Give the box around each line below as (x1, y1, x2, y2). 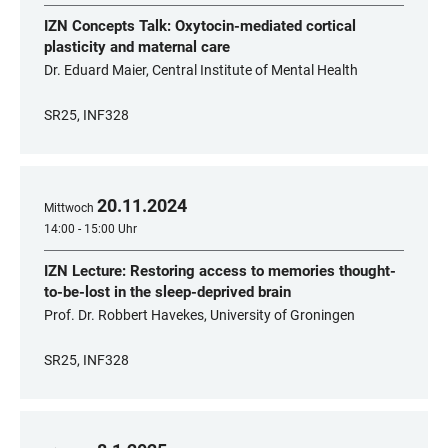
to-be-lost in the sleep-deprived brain (44, 283, 291, 301)
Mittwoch (44, 201, 94, 215)
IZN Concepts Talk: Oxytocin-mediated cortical (44, 17, 356, 35)
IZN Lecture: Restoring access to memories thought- (44, 262, 396, 280)
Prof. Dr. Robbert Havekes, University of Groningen (44, 307, 355, 323)
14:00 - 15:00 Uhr (44, 222, 137, 236)
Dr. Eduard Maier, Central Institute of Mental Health (44, 62, 358, 78)
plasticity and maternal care (44, 38, 230, 56)
